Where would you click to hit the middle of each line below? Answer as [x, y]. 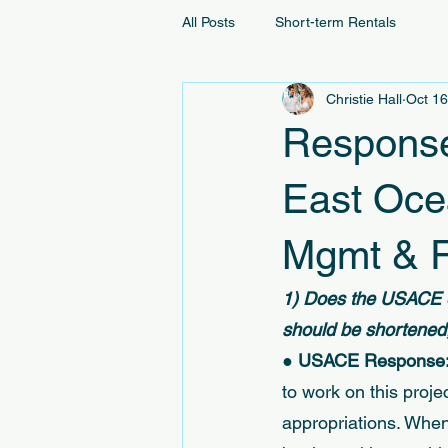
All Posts [208, 21]
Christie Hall [364, 98]
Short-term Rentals [335, 21]
